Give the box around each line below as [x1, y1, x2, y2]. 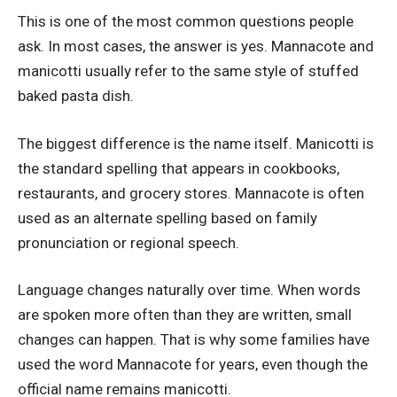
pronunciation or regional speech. [18, 233, 239, 252]
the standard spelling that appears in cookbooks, [18, 159, 339, 177]
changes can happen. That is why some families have [18, 331, 370, 349]
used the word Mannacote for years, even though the [18, 355, 368, 374]
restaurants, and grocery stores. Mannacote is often [18, 183, 364, 202]
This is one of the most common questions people [18, 12, 354, 31]
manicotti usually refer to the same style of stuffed [18, 62, 359, 81]
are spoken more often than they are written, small [18, 306, 352, 324]
